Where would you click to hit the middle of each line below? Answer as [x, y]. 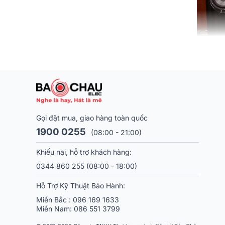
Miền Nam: [55, 208]
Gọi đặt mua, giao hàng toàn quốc [92, 118]
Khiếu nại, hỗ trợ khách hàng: [84, 152]
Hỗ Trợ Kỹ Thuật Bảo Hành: [81, 185]
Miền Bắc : [54, 199]
